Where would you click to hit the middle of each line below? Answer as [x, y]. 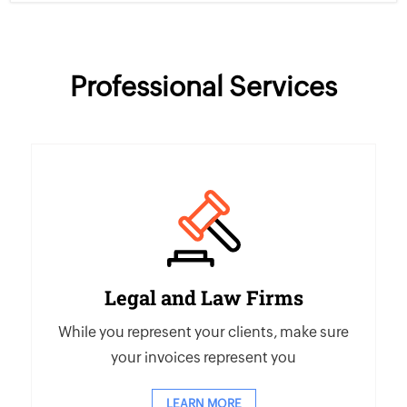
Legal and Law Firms [203, 298]
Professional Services [203, 87]
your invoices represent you [203, 357]
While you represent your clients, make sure [203, 332]
